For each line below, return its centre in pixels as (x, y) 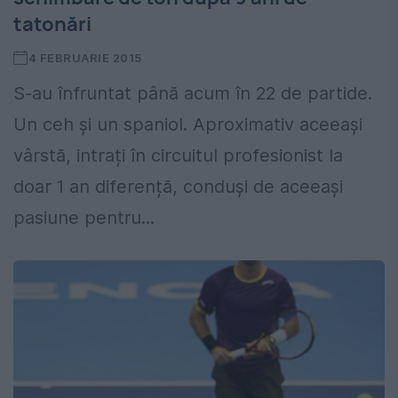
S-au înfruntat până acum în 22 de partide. (193, 94)
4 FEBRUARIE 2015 (85, 58)
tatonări (52, 24)
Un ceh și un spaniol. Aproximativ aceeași (188, 125)
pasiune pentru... (84, 218)
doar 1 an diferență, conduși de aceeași (178, 187)
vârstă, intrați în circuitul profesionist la (178, 156)
